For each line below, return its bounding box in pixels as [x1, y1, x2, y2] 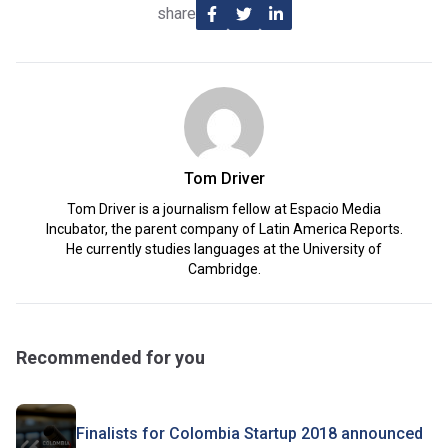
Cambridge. [187, 261, 261, 277]
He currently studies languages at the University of [66, 241, 382, 257]
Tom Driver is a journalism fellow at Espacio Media [67, 201, 381, 217]
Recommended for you [16, 347, 205, 368]
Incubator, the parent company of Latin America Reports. [45, 221, 403, 237]
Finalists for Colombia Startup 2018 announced [76, 424, 423, 443]
